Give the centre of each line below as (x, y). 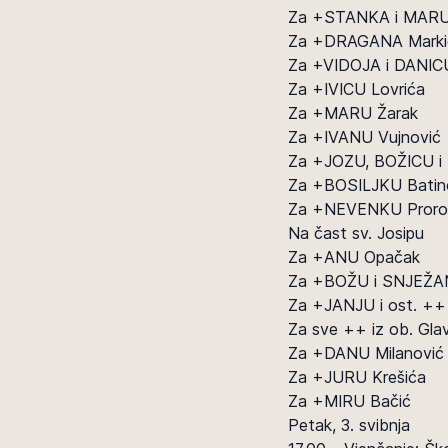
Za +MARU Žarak (353, 113)
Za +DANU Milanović (366, 353)
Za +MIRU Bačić (349, 401)
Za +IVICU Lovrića (356, 89)
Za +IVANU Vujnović (364, 137)
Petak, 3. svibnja (349, 425)
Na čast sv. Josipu (356, 233)
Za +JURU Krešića (357, 377)
